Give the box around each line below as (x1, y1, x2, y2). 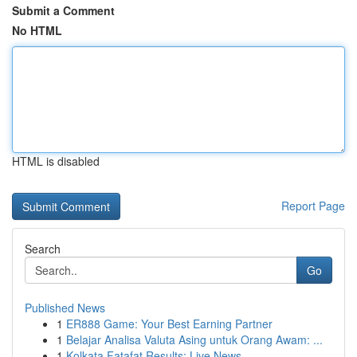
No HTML (12, 22, 62, 38)
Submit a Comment (12, 2, 115, 18)
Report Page (281, 198, 345, 214)
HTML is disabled (12, 153, 100, 169)
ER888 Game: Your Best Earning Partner (66, 316, 273, 331)
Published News (25, 300, 105, 316)
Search (25, 241, 61, 257)
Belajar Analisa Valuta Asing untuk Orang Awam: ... (66, 331, 323, 347)
